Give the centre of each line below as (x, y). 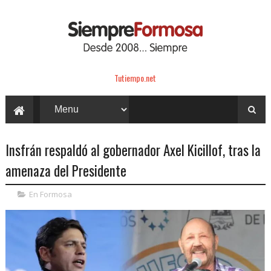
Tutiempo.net (135, 77)
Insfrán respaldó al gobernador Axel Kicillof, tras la (133, 150)
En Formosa (50, 194)
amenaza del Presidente (66, 170)
